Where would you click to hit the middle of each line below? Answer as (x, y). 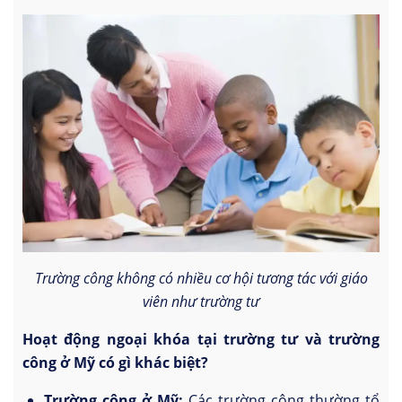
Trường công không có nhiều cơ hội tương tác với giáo (201, 279)
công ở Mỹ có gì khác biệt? (115, 363)
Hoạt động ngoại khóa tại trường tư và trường (201, 340)
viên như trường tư (201, 302)
